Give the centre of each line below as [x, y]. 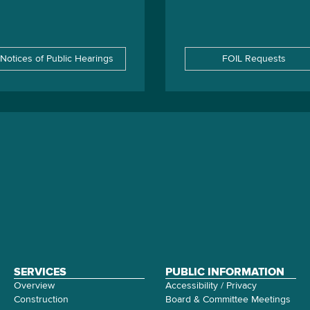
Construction [41, 300]
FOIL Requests [254, 59]
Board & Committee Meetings [228, 300]
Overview [34, 286]
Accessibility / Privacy [211, 286]
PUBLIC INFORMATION [225, 272]
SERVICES [40, 272]
